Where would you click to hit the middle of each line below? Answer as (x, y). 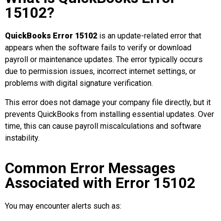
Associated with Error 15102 (100, 183)
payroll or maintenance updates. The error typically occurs (104, 60)
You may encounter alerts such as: (63, 206)
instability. (22, 138)
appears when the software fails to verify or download (98, 48)
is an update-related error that (149, 36)
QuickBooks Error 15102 (51, 36)
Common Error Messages (90, 168)
